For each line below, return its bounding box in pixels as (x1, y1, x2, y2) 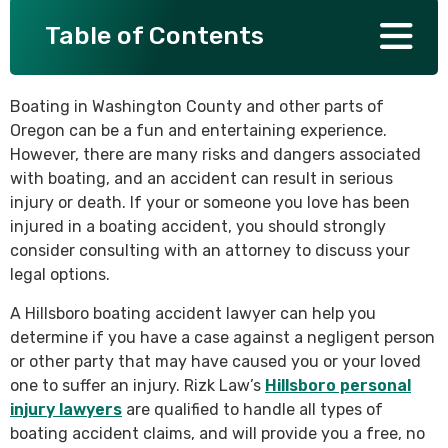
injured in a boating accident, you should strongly (10, 217, 386, 236)
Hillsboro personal (265, 376, 411, 395)
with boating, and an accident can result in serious (10, 169, 393, 188)
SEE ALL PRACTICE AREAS (20, 41, 216, 60)
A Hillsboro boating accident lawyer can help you (10, 304, 376, 323)
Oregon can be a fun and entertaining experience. (10, 121, 387, 140)
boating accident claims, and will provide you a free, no (10, 424, 425, 443)
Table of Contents (45, 21, 264, 50)
